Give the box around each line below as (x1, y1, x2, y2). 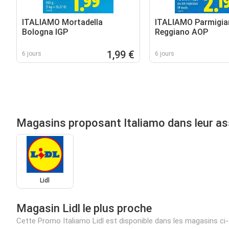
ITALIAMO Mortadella (22, 17, 103, 27)
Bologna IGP (22, 27, 68, 37)
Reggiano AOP (154, 27, 208, 37)
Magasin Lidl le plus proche (16, 202, 152, 215)
